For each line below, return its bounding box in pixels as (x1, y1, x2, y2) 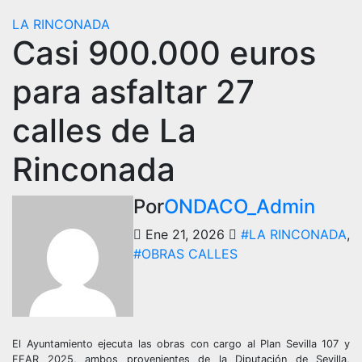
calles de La (12, 111, 196, 150)
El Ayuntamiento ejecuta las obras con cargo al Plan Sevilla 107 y (12, 338, 350, 350)
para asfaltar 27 (12, 72, 255, 112)
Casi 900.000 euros (12, 33, 316, 73)
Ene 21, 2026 (141, 226, 229, 242)
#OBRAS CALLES (133, 246, 238, 262)
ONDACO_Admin (164, 195, 315, 218)
